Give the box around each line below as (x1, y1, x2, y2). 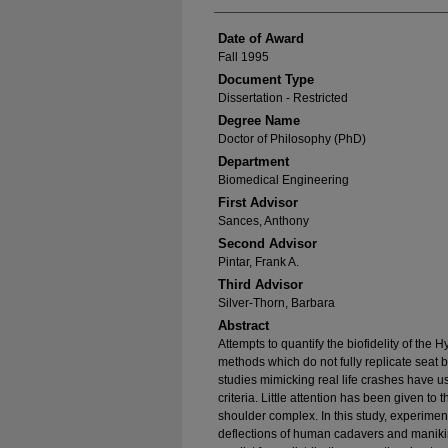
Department (218, 154, 289, 169)
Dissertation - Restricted (218, 91, 348, 105)
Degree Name (218, 113, 300, 128)
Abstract (218, 318, 269, 333)
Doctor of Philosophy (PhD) (218, 132, 366, 146)
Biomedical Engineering (218, 173, 349, 187)
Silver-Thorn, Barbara (218, 296, 335, 310)
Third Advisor (218, 277, 303, 292)
